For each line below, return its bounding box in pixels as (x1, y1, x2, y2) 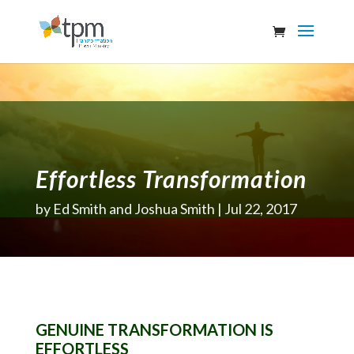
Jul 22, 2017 (224, 200, 297, 217)
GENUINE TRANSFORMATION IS (35, 320, 273, 339)
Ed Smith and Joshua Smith (52, 200, 215, 217)
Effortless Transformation (35, 164, 307, 193)
